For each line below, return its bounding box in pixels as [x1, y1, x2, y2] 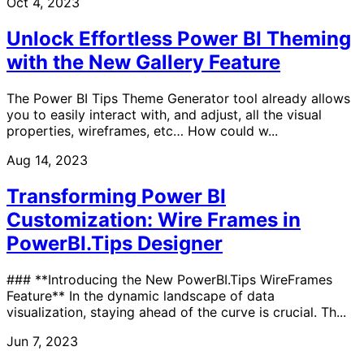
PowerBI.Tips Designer [6, 231, 223, 255]
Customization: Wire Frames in [6, 207, 301, 232]
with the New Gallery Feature [6, 50, 280, 75]
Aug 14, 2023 [6, 151, 88, 168]
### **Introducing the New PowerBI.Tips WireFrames [6, 271, 332, 288]
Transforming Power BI [6, 184, 226, 208]
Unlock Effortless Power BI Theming [6, 27, 351, 51]
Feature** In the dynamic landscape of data [6, 287, 275, 304]
